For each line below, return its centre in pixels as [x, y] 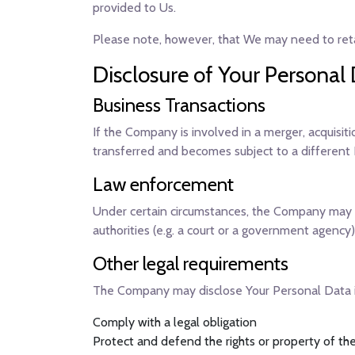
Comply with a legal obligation [175, 322]
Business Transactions [179, 105]
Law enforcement [163, 184]
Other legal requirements [191, 263]
